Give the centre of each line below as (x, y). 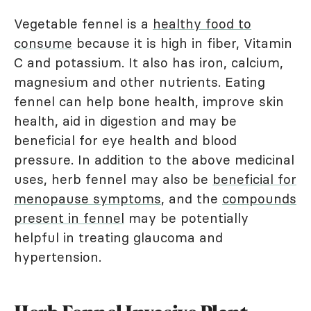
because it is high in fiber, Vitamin (182, 43)
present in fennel (69, 218)
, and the (192, 199)
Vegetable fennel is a (83, 24)
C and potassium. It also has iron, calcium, (149, 63)
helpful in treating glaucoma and (118, 238)
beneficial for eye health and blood (125, 141)
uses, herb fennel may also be (113, 179)
